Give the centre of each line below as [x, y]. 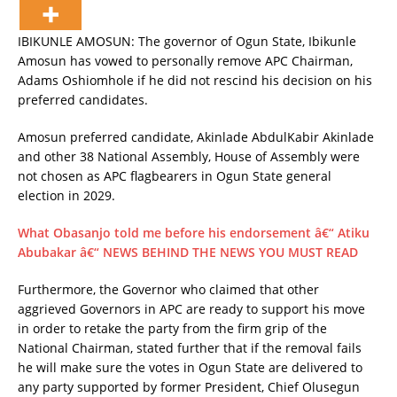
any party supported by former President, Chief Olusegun [189, 387]
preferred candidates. [83, 100]
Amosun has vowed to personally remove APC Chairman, [185, 61]
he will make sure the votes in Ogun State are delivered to [190, 367]
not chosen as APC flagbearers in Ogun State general [175, 176]
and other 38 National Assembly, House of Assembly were [189, 156]
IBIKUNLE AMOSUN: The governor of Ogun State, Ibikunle [187, 41]
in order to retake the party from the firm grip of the [172, 328]
